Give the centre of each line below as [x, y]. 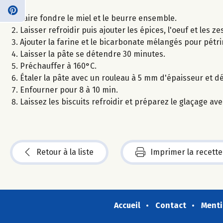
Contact [170, 205]
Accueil [127, 205]
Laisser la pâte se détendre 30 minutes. [93, 54]
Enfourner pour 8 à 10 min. [69, 90]
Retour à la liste [65, 152]
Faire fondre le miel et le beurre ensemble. [98, 18]
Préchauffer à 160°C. [58, 66]
